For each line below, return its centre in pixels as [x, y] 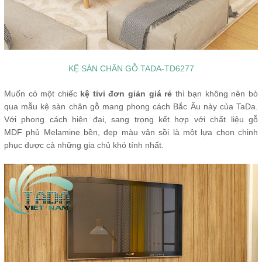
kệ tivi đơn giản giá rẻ [128, 94]
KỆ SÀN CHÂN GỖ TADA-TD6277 [131, 68]
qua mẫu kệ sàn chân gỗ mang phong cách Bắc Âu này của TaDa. [131, 106]
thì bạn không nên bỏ [217, 94]
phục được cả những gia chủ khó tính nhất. [84, 145]
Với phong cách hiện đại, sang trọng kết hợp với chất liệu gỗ [131, 119]
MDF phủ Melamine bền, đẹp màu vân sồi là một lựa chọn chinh [131, 132]
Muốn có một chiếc [42, 94]
